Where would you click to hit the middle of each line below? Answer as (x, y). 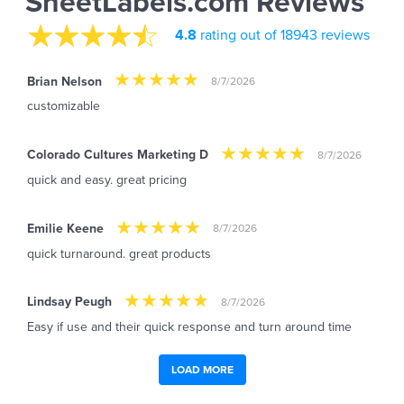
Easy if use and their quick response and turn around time (189, 327)
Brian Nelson (64, 81)
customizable (64, 106)
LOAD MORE (202, 370)
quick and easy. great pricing (107, 180)
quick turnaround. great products (119, 253)
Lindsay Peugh (69, 302)
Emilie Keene (65, 228)
